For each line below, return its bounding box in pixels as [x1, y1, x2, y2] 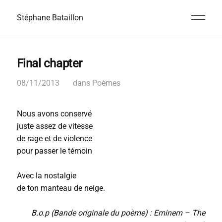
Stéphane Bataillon [16, 13, 83, 22]
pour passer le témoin [16, 146, 96, 156]
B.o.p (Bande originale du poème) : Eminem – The [31, 208, 206, 218]
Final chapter [16, 56, 82, 70]
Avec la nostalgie [16, 171, 76, 180]
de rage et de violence [16, 134, 92, 143]
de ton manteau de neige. [16, 183, 105, 193]
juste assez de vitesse [16, 121, 93, 131]
